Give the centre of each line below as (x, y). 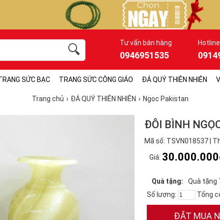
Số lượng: (162, 194)
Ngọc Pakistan (165, 99)
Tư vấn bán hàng (146, 43)
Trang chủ (48, 99)
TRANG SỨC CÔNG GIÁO (96, 80)
